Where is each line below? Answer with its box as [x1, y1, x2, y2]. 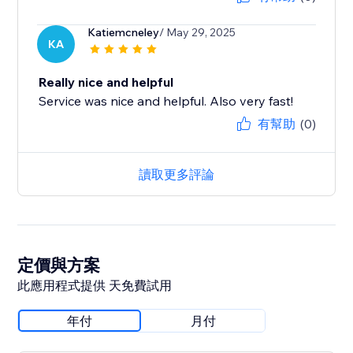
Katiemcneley [87, 25, 160, 40]
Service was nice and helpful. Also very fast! [39, 93, 294, 110]
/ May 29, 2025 [159, 25, 236, 40]
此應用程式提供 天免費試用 [17, 277, 173, 294]
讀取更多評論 [139, 166, 214, 183]
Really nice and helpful [39, 74, 174, 91]
